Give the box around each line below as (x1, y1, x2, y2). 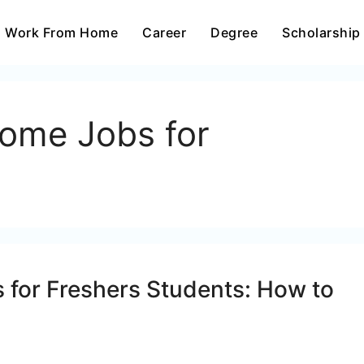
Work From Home (5, 24, 118, 41)
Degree (210, 24, 258, 41)
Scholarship (282, 24, 361, 41)
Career (142, 24, 186, 41)
